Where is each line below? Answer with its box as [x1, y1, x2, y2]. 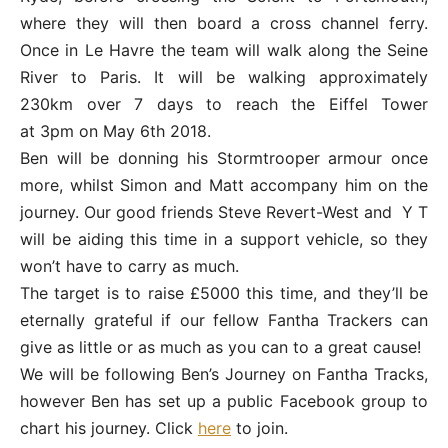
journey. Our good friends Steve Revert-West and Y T [20, 201, 428, 222]
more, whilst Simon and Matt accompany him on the [20, 174, 428, 195]
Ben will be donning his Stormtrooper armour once [20, 147, 428, 168]
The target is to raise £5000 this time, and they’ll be [20, 282, 428, 303]
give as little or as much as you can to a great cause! [20, 336, 421, 357]
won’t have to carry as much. [20, 255, 239, 276]
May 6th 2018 [103, 120, 207, 141]
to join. [231, 417, 288, 438]
